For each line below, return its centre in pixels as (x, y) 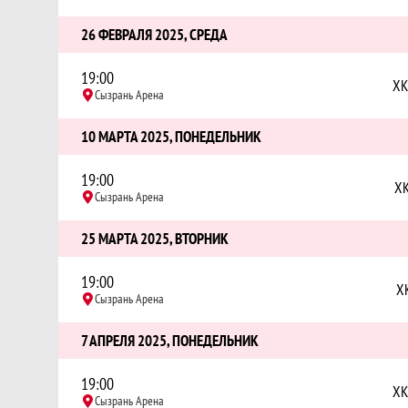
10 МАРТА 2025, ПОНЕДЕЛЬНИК (171, 137)
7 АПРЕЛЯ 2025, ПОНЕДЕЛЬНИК (170, 341)
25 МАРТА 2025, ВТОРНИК (155, 239)
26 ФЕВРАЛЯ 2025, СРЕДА (154, 35)
